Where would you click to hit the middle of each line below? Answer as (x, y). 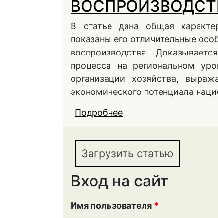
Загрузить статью (127, 153)
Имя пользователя (112, 206)
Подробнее (99, 113)
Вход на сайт (119, 181)
